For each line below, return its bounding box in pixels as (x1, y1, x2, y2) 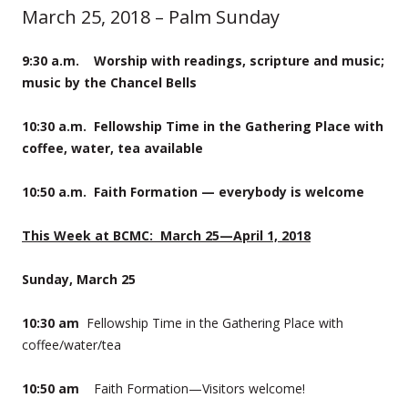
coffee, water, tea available (22, 138, 203, 157)
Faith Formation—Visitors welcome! (94, 379, 305, 397)
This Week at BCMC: (22, 226, 153, 244)
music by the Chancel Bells (22, 73, 197, 91)
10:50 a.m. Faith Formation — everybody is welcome (22, 182, 364, 200)
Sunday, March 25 (22, 270, 136, 288)
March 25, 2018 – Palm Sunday (22, 4, 280, 29)
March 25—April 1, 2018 (160, 226, 311, 244)
